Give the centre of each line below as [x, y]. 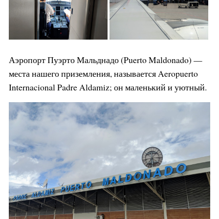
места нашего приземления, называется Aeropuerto [103, 73]
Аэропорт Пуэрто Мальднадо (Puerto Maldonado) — [105, 59]
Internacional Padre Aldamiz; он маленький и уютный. [108, 87]
